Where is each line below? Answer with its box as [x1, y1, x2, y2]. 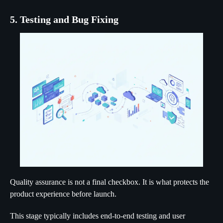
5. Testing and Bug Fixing [10, 14, 118, 25]
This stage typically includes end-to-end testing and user [10, 211, 185, 220]
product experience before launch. [10, 189, 116, 198]
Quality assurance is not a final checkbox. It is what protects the [10, 177, 209, 186]
